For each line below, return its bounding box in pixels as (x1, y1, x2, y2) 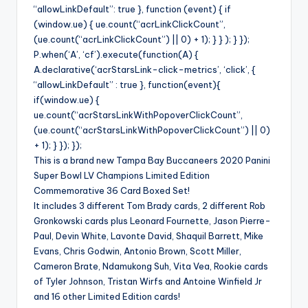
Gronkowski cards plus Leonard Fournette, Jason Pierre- (34, 215, 271, 227)
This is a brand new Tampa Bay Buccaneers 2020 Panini (34, 155, 270, 166)
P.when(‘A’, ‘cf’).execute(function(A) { (34, 49, 199, 60)
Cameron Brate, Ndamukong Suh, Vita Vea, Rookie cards (34, 261, 268, 272)
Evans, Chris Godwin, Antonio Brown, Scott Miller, (34, 245, 241, 257)
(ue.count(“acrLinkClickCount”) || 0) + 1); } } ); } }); (34, 34, 250, 45)
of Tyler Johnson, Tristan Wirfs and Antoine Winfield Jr (34, 276, 262, 287)
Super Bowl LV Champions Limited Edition (34, 170, 210, 181)
